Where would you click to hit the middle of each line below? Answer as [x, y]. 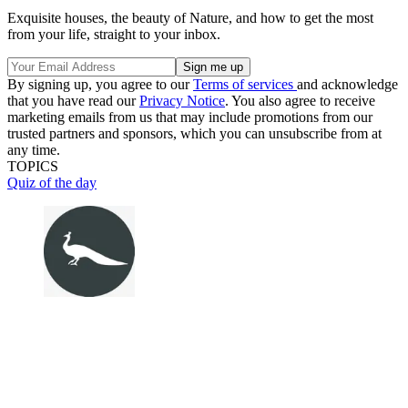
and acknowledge [347, 84]
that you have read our [73, 100]
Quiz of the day [52, 182]
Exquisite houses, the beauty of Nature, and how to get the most [190, 17]
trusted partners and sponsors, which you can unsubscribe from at [194, 133]
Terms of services [245, 84]
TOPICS [33, 166]
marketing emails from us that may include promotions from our [190, 117]
